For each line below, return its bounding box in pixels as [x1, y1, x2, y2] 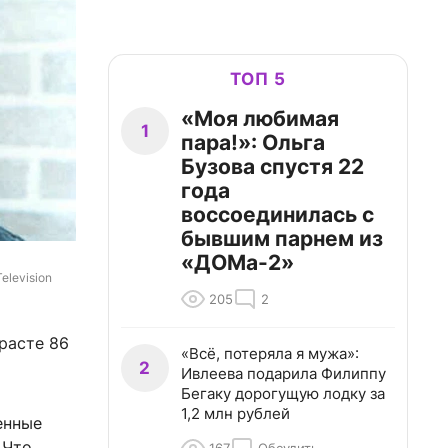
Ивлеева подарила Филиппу [181, 364, 386, 383]
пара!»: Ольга [181, 130, 325, 155]
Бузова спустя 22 [181, 154, 364, 179]
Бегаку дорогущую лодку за [181, 384, 385, 403]
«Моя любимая [181, 106, 339, 131]
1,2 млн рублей [181, 404, 290, 423]
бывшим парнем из [181, 226, 383, 251]
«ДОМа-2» [181, 250, 294, 275]
